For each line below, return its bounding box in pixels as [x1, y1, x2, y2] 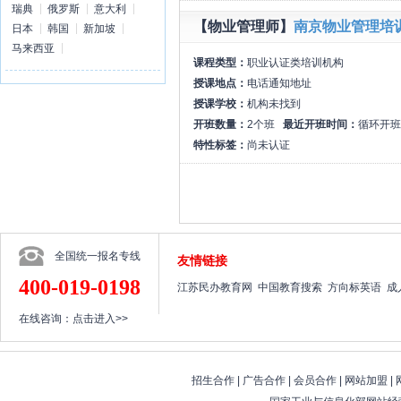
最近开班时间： [283, 117, 358, 131]
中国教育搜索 [258, 280, 322, 294]
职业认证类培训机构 [247, 55, 344, 69]
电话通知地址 [247, 76, 311, 90]
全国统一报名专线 [55, 249, 141, 262]
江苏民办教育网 [177, 280, 252, 294]
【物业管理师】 [193, 18, 294, 34]
